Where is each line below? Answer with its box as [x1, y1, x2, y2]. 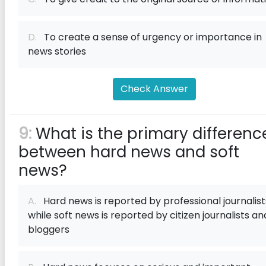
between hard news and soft [18, 141, 239, 163]
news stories [28, 45, 86, 58]
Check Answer [121, 82, 188, 96]
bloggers [28, 223, 69, 236]
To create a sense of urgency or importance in [37, 30, 262, 44]
